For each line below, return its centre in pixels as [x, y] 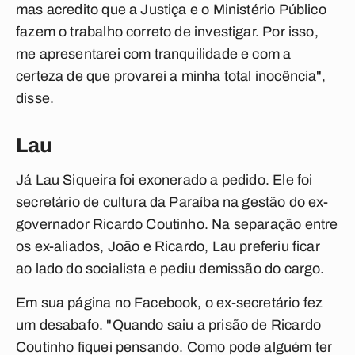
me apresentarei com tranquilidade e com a [154, 54]
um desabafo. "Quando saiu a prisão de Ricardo [169, 325]
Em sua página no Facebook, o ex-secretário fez [170, 303]
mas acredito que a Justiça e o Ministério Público [171, 10]
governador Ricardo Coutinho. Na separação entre [177, 224]
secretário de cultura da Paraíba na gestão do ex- [172, 202]
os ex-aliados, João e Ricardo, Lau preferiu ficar [168, 246]
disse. [35, 98]
